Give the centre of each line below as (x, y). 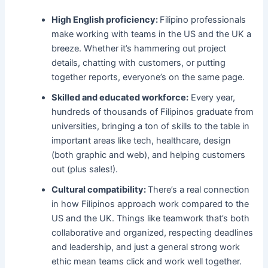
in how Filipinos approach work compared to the (150, 204)
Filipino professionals (203, 20)
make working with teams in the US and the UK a (152, 34)
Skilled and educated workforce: (120, 98)
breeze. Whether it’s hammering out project (139, 49)
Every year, (212, 98)
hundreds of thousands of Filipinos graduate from (153, 112)
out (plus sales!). (85, 170)
